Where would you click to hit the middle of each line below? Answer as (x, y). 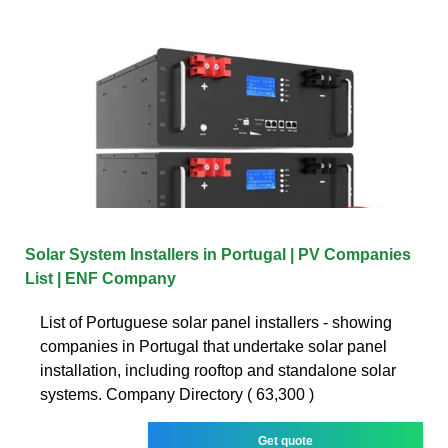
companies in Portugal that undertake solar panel (213, 346)
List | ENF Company (100, 278)
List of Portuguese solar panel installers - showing (216, 322)
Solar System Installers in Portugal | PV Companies (218, 254)
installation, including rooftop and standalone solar (218, 370)
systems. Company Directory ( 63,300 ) (177, 394)
